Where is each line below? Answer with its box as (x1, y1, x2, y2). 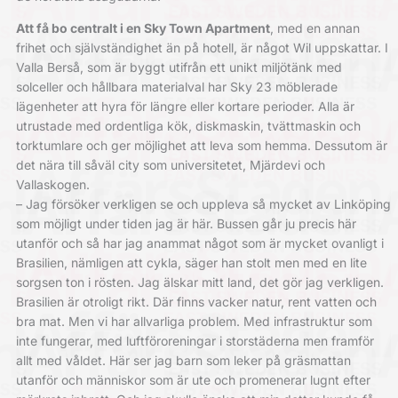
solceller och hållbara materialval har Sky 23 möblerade (15, 78, 338, 94)
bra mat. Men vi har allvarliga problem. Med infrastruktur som (15, 313, 372, 329)
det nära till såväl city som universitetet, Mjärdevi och (15, 156, 325, 172)
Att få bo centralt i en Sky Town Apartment (15, 20, 270, 36)
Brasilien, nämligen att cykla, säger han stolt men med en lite (15, 254, 367, 270)
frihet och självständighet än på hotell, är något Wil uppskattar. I (15, 39, 388, 55)
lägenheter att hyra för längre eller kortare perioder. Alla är (15, 98, 354, 114)
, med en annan (269, 20, 360, 36)
